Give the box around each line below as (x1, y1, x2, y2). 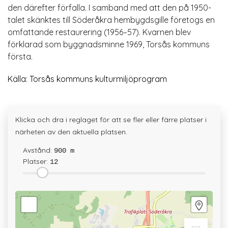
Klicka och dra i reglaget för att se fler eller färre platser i (15, 115, 207, 124)
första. (8, 51, 33, 62)
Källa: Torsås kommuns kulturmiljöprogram (8, 73, 167, 84)
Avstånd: (23, 145, 54, 155)
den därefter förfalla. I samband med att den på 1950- (8, 2, 211, 13)
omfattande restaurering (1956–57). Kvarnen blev (8, 26, 191, 37)
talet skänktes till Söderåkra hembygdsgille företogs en (8, 14, 215, 25)
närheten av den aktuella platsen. (15, 127, 127, 136)
